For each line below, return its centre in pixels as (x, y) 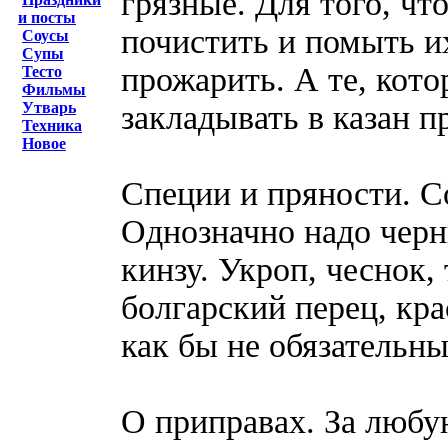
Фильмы (54, 89)
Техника (52, 125)
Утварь (49, 107)
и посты (47, 17)
